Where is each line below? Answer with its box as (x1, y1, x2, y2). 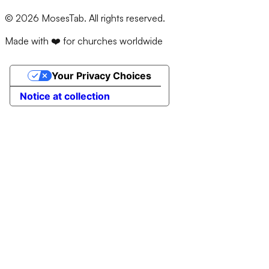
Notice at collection (20, 90, 110, 103)
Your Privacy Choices (51, 70, 151, 82)
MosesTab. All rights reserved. (39, 12, 165, 25)
